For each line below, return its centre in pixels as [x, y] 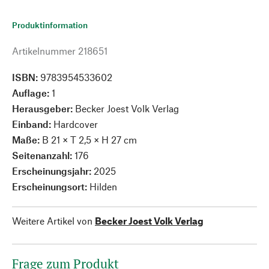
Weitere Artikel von [52, 221]
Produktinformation [50, 25]
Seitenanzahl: [43, 155]
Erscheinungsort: [51, 186]
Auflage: [32, 93]
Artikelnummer [44, 51]
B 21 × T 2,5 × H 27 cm [89, 140]
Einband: [33, 124]
